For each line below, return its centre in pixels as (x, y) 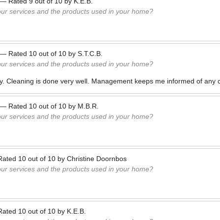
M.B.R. (88, 106)
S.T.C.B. (90, 54)
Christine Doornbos (97, 159)
